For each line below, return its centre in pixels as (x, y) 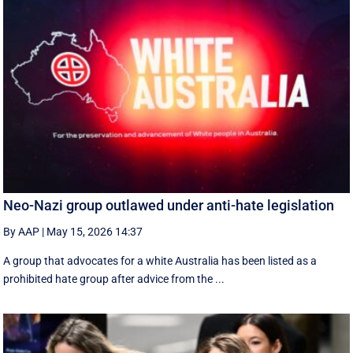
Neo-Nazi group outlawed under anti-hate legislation (169, 206)
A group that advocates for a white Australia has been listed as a (160, 261)
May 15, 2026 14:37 (95, 232)
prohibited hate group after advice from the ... (114, 279)
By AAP (22, 232)
